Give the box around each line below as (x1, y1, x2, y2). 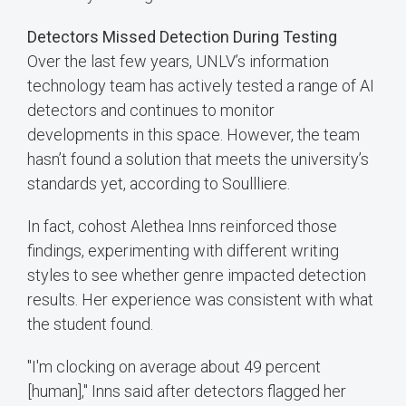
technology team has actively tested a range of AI (27, 75, 374, 95)
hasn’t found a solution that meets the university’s (27, 149, 369, 169)
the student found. (27, 314, 153, 333)
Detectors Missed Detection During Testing (27, 26, 337, 46)
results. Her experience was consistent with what (27, 289, 373, 309)
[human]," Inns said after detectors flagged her (27, 381, 346, 401)
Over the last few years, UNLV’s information (27, 51, 329, 71)
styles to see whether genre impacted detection (27, 265, 366, 285)
